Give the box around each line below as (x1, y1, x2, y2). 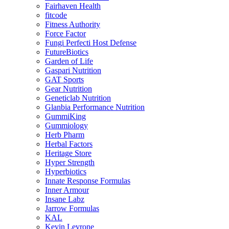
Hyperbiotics (45, 167, 86, 176)
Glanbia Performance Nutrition (45, 103, 145, 112)
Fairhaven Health (45, 2, 101, 11)
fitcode (45, 11, 67, 20)
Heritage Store (45, 149, 91, 158)
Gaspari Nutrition (45, 66, 101, 75)
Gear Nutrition (45, 84, 92, 94)
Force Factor (45, 29, 86, 38)
